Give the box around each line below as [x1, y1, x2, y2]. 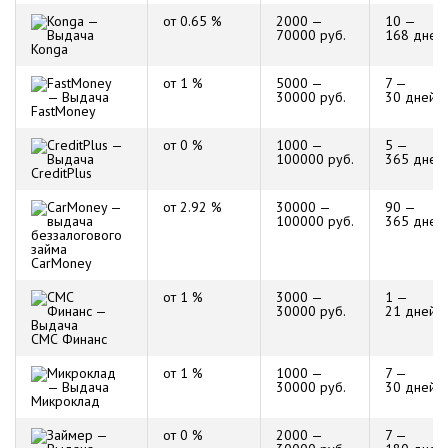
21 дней [385, 302, 436, 320]
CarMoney [31, 254, 92, 272]
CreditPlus [31, 164, 92, 182]
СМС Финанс [31, 330, 107, 348]
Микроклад [31, 392, 100, 410]
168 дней [385, 26, 444, 44]
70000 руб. [276, 26, 346, 44]
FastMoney [31, 102, 96, 120]
